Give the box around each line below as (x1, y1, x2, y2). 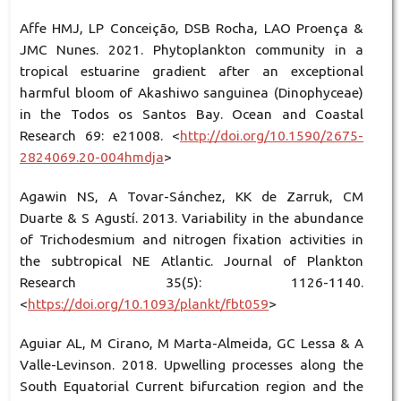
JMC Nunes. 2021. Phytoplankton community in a (19, 41, 364, 57)
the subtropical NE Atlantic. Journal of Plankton (19, 252, 364, 269)
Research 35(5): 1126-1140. (19, 274, 364, 290)
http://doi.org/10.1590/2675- (180, 127, 364, 143)
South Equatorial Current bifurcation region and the (19, 378, 364, 394)
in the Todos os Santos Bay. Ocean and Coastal (19, 106, 364, 122)
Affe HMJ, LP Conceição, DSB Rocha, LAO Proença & (19, 20, 364, 36)
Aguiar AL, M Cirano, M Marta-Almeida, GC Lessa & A (19, 335, 364, 351)
